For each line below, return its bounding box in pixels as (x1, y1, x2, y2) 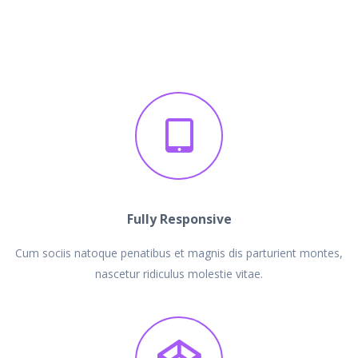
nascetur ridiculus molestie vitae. (95, 265, 263, 281)
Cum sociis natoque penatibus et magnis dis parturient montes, (15, 245, 343, 261)
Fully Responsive (126, 209, 232, 228)
